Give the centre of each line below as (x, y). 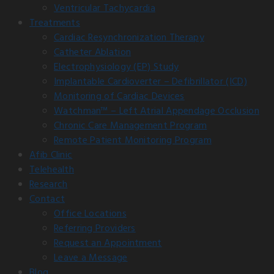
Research (49, 185)
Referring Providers (95, 229)
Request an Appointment (108, 243)
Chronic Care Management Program (131, 126)
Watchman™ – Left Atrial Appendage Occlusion (157, 111)
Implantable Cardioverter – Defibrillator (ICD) (150, 82)
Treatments (55, 23)
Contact (47, 199)
